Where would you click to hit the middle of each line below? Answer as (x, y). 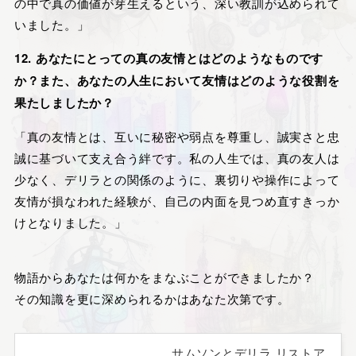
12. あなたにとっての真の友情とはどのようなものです (169, 58)
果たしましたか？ (64, 103)
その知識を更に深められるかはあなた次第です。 (152, 298)
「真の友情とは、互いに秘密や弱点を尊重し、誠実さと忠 (177, 137)
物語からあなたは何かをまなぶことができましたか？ (164, 277)
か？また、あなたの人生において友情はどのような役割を (177, 81)
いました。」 (52, 25)
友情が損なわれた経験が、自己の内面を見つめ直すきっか (177, 201)
